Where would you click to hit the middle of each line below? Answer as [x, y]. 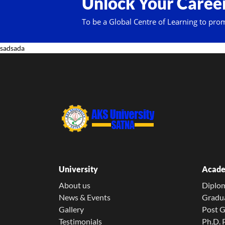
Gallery [71, 209]
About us [75, 185]
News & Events [85, 197]
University [78, 169]
